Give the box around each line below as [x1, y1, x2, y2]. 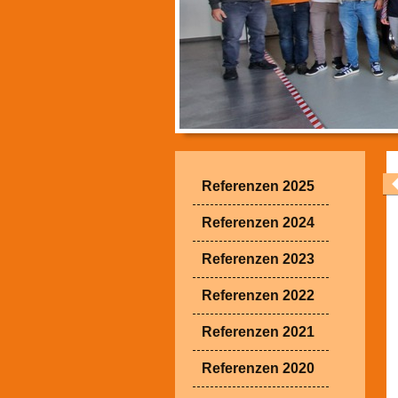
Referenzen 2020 [202, 361, 314, 377]
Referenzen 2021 [202, 324, 314, 340]
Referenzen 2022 [202, 288, 314, 304]
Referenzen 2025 [202, 179, 314, 195]
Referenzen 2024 [202, 215, 314, 231]
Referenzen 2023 [202, 251, 314, 267]
